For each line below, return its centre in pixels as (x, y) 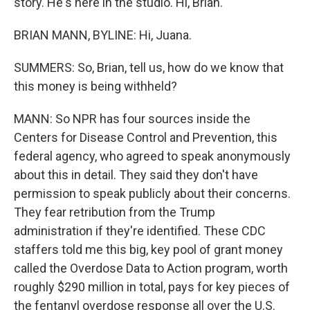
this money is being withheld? (95, 86)
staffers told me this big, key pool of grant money (148, 249)
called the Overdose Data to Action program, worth (151, 268)
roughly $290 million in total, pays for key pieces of (152, 286)
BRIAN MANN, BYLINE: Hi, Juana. (103, 35)
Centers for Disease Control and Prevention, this (146, 137)
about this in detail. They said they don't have (136, 174)
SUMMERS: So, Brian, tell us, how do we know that (149, 67)
